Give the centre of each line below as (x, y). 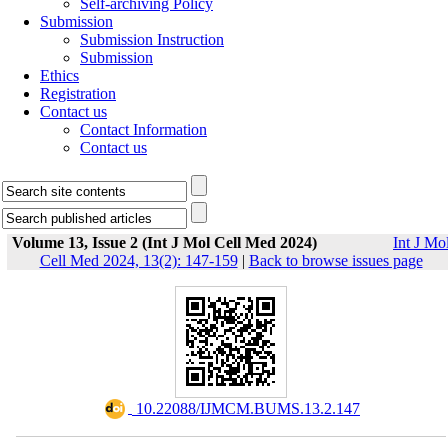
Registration (78, 93)
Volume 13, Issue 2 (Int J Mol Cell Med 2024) (164, 242)
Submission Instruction (152, 39)
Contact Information (143, 129)
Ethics (59, 75)
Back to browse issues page (335, 260)
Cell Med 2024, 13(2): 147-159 (138, 260)
